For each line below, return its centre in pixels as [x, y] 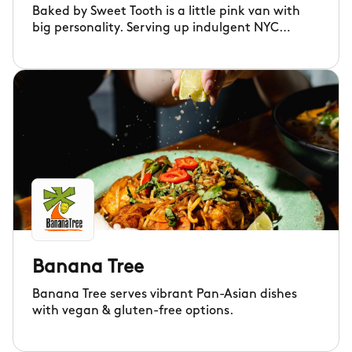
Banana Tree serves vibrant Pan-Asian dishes [165, 295]
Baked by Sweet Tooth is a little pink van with [166, 12]
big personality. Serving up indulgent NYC [156, 28]
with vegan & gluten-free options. [133, 311]
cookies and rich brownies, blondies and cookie [170, 45]
